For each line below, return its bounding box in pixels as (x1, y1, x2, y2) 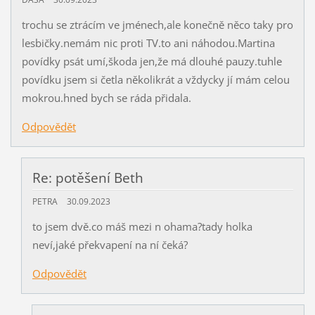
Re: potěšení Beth (32, 168, 143, 187)
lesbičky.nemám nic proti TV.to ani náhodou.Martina (21, 35, 275, 50)
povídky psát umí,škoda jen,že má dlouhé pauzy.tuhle (21, 53, 282, 68)
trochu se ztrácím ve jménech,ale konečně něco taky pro (21, 17, 293, 32)
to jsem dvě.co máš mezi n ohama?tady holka (32, 219, 252, 234)
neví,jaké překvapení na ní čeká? (32, 238, 188, 252)
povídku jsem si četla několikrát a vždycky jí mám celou (21, 72, 290, 86)
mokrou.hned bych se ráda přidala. (21, 90, 191, 105)
